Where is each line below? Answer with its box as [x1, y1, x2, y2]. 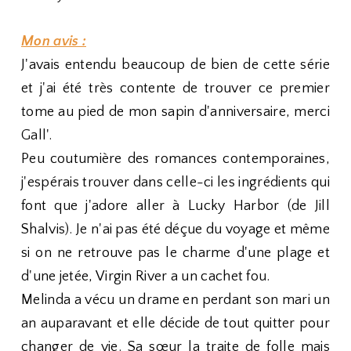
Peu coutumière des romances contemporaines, [21, 151, 330, 167]
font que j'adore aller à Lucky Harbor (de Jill [21, 198, 330, 214]
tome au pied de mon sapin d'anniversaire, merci [21, 104, 330, 120]
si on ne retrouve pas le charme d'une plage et [21, 245, 330, 261]
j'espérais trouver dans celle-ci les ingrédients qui [21, 175, 330, 190]
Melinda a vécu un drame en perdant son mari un [21, 292, 330, 308]
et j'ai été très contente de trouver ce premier [21, 81, 330, 96]
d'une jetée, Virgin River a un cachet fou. [21, 269, 270, 284]
